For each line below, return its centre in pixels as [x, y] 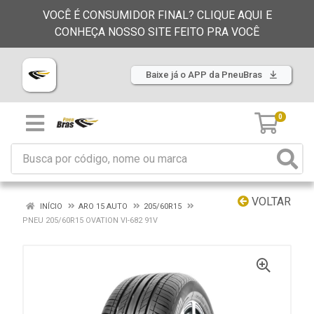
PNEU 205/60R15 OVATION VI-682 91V [90, 220]
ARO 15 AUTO [103, 206]
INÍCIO [50, 206]
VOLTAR [270, 202]
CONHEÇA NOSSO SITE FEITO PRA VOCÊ [157, 32]
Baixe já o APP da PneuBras [205, 75]
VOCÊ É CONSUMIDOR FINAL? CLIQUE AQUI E [157, 15]
